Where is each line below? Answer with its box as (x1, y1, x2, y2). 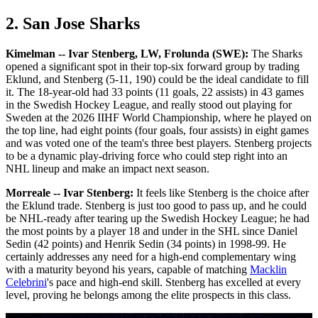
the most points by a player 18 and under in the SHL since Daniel (6, 225, 297, 238)
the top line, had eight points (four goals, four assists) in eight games (6, 124, 309, 137)
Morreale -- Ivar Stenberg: (6, 187, 133, 199)
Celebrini (6, 276, 47, 289)
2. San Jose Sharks (6, 14, 140, 33)
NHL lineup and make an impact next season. (6, 163, 209, 175)
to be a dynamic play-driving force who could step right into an (6, 150, 287, 163)
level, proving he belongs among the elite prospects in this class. (6, 289, 291, 302)
